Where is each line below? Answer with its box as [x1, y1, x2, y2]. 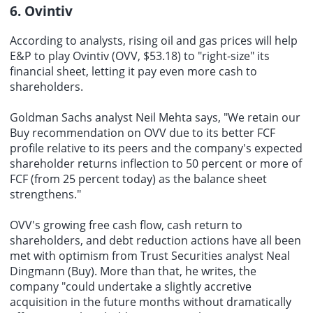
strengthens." [10, 186, 81, 202]
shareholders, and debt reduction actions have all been [10, 232, 301, 248]
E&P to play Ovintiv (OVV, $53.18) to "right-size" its [10, 48, 270, 64]
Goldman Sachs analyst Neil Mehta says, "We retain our [10, 109, 300, 125]
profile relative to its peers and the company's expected [10, 140, 303, 156]
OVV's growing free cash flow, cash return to [10, 217, 242, 233]
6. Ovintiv [10, 2, 73, 20]
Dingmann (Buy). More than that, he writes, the [10, 263, 256, 279]
